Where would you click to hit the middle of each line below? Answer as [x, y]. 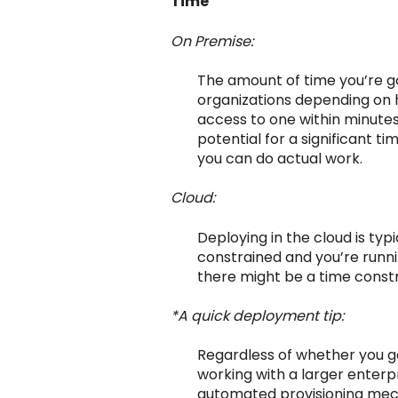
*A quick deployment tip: [257, 316]
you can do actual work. [280, 158]
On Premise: [212, 41]
